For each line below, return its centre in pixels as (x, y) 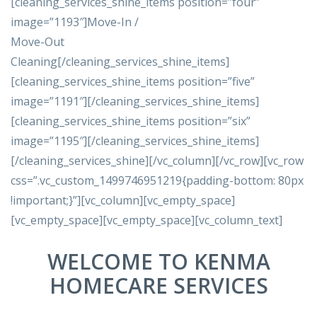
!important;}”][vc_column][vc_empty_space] (123, 201)
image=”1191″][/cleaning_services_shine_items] (135, 102)
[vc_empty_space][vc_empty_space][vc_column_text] (146, 220)
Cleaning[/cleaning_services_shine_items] (120, 62)
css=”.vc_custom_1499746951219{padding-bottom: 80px (157, 181)
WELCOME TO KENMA (158, 262)
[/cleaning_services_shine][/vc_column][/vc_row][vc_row (157, 161)
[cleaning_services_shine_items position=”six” (131, 121)
